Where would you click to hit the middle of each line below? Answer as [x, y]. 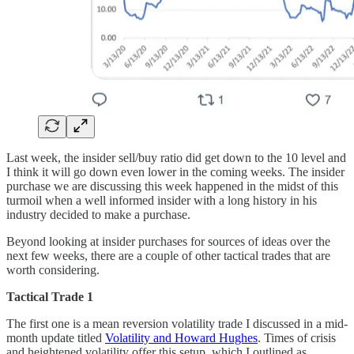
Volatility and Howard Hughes [181, 337]
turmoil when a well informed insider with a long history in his [162, 200]
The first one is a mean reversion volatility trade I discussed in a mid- [177, 323]
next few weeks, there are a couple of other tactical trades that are [168, 255]
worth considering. [53, 269]
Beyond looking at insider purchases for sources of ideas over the [168, 241]
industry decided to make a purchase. [98, 214]
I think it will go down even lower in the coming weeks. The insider [175, 171]
